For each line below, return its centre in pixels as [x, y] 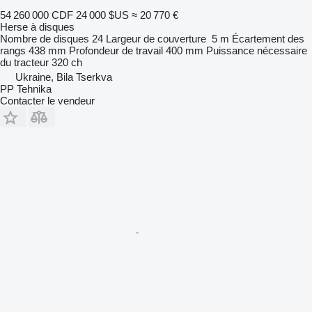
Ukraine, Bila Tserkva [64, 77]
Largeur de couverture [156, 38]
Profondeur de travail [116, 50]
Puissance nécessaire [257, 50]
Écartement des [268, 38]
